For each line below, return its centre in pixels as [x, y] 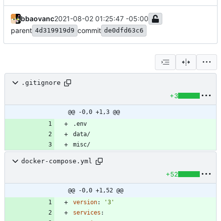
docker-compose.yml [57, 161]
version [85, 202]
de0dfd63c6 [124, 30]
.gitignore [41, 83]
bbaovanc [37, 18]
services [87, 212]
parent [21, 30]
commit [89, 30]
